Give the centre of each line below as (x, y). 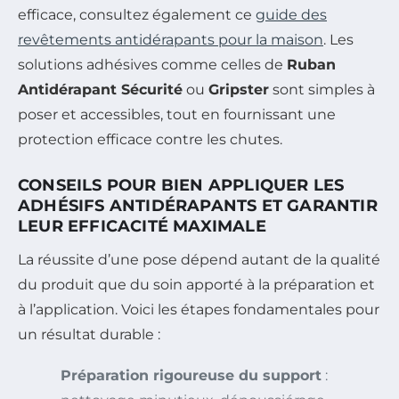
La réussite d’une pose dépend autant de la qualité (199, 260)
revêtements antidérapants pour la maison (171, 40)
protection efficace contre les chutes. (150, 140)
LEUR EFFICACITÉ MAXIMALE (142, 227)
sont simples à (322, 90)
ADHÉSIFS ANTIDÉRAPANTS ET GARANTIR (198, 206)
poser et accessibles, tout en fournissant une (177, 115)
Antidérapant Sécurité (100, 90)
